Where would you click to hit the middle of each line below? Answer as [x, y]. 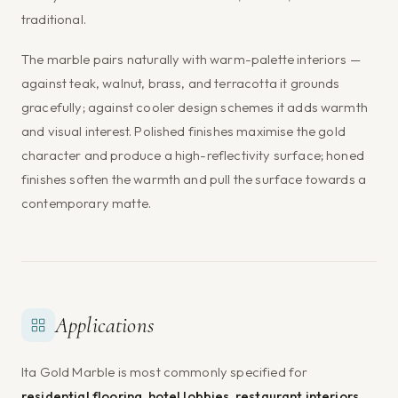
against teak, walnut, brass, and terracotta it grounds [181, 83]
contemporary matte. [87, 203]
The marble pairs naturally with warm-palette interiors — [191, 59]
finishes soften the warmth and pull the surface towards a [194, 179]
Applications [104, 325]
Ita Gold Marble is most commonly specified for [165, 371]
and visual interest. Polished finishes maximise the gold [183, 131]
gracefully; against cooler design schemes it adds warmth [195, 107]
